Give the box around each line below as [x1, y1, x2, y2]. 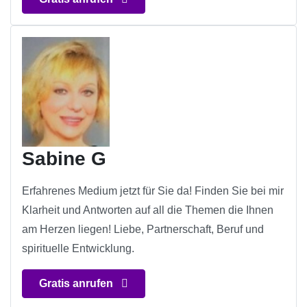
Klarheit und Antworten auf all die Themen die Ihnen [22, 204, 273, 217]
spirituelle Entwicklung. [22, 243, 134, 255]
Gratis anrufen [39, 278, 116, 290]
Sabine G [22, 148, 106, 170]
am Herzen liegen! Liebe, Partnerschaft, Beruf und [22, 223, 264, 236]
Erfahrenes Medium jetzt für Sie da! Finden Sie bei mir [22, 185, 284, 197]
